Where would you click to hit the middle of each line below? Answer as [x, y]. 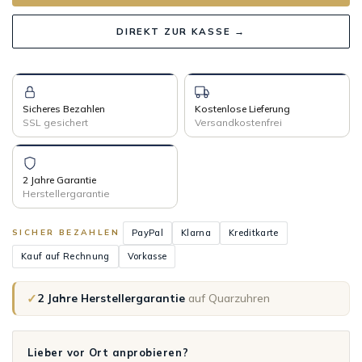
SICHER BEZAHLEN [66, 233]
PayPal [147, 232]
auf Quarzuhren [229, 298]
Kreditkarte [253, 232]
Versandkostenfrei [238, 122]
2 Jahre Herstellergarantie [111, 298]
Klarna [196, 232]
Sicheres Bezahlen [64, 108]
